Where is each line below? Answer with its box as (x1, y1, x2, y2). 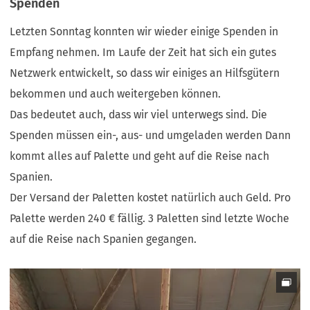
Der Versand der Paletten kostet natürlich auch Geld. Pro (10, 190, 291, 204)
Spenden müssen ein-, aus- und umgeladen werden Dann (10, 128, 291, 142)
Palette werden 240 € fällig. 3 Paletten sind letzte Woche (10, 211, 290, 225)
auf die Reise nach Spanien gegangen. (10, 232, 200, 246)
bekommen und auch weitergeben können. (10, 86, 224, 100)
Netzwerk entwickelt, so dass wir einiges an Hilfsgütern (10, 66, 280, 80)
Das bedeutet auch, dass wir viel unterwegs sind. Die (10, 107, 268, 121)
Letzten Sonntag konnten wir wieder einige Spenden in (10, 24, 279, 38)
